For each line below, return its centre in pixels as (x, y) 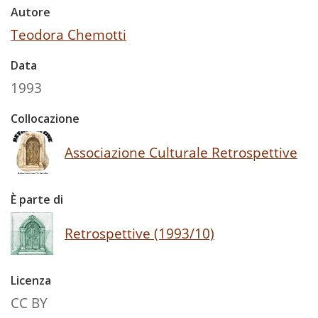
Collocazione (45, 118)
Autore (31, 12)
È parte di (37, 199)
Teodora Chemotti (68, 34)
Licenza (31, 280)
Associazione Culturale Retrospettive (181, 152)
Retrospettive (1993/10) (139, 233)
